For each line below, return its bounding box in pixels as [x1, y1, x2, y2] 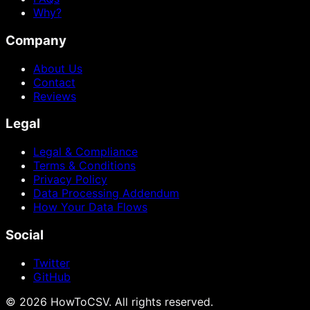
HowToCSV [51, 294, 109, 309]
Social [6, 226, 44, 243]
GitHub [33, 269, 71, 284]
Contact [33, 75, 75, 89]
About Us [33, 61, 82, 75]
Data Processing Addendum [33, 186, 179, 201]
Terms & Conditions [33, 158, 136, 173]
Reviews [33, 89, 76, 103]
